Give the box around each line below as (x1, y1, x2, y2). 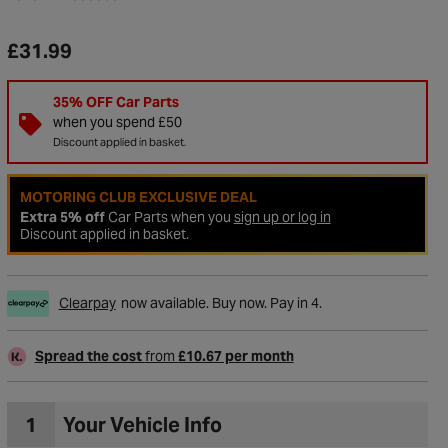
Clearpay (58, 294, 116, 312)
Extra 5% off (19, 208, 105, 226)
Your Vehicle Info (62, 411, 222, 438)
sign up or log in (233, 208, 331, 226)
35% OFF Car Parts (52, 93, 179, 111)
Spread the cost (34, 347, 145, 365)
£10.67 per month (177, 347, 294, 365)
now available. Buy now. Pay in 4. (120, 294, 322, 312)
